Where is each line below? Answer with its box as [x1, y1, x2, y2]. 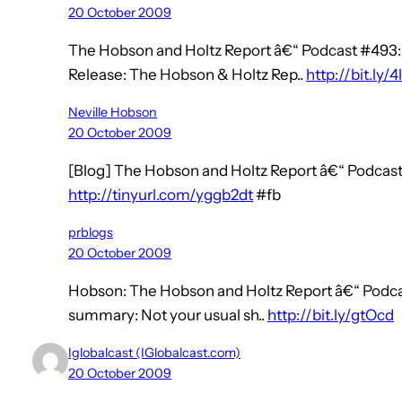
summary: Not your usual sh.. [68, 306, 267, 325]
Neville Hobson [68, 104, 157, 121]
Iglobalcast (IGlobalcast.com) [68, 345, 240, 362]
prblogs [68, 224, 113, 241]
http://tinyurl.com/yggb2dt [68, 186, 253, 205]
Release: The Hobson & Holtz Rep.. [68, 66, 306, 84]
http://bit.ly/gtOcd [267, 306, 394, 325]
